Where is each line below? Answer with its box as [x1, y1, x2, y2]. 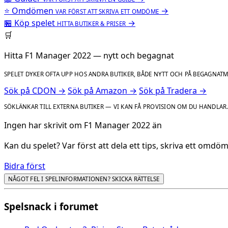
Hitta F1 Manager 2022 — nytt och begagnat [4, 50, 174, 62]
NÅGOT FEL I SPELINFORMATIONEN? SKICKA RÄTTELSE [8, 175, 160, 183]
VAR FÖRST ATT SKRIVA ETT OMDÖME [55, 8, 159, 16]
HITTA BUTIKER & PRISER [57, 20, 126, 28]
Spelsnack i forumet [4, 200, 98, 213]
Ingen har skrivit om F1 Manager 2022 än [4, 120, 162, 131]
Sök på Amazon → [68, 84, 137, 96]
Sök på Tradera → [139, 84, 207, 96]
